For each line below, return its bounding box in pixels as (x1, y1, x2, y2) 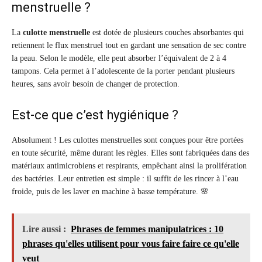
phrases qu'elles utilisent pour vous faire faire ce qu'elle (22, 239, 239, 249)
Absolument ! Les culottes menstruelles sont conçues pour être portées (12, 136, 243, 145)
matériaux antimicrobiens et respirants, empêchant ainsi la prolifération (12, 161, 247, 171)
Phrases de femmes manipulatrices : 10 (71, 224, 223, 235)
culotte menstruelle (23, 28, 90, 37)
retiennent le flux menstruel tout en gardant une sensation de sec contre (12, 41, 246, 50)
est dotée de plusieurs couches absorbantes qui (90, 28, 244, 37)
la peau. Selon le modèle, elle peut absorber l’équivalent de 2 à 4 (12, 54, 226, 63)
